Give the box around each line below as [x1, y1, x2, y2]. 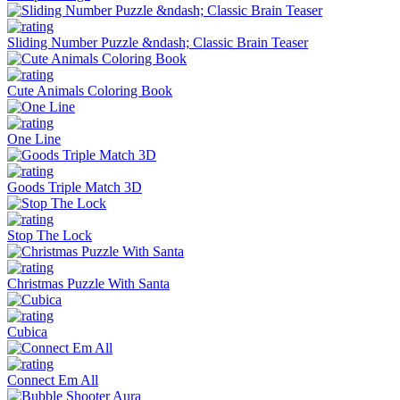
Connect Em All [7, 371, 98, 387]
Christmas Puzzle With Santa [7, 275, 170, 291]
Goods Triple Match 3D [7, 179, 142, 195]
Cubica [7, 323, 47, 339]
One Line [7, 130, 61, 146]
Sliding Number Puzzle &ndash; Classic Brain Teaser [7, 34, 308, 50]
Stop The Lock [7, 227, 92, 243]
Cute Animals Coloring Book [7, 82, 172, 98]
